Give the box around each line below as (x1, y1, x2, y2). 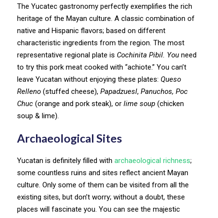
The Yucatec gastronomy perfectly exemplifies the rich (17, 1, 192, 11)
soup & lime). (17, 111, 59, 120)
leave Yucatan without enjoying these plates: (17, 74, 161, 84)
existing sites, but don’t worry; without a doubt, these (17, 192, 185, 201)
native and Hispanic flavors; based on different (17, 26, 165, 35)
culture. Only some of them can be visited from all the (17, 180, 189, 189)
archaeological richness (114, 156, 190, 165)
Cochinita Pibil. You (117, 50, 179, 59)
